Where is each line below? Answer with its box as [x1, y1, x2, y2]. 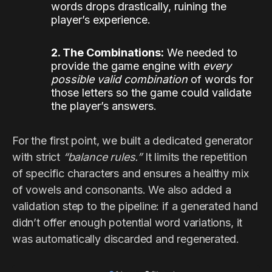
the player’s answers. [51, 99, 157, 112]
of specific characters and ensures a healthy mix [12, 166, 249, 180]
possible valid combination [51, 72, 188, 86]
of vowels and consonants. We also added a [12, 183, 231, 196]
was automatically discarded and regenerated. [12, 232, 240, 245]
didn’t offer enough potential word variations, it [12, 216, 243, 229]
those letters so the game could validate [51, 86, 251, 99]
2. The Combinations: [51, 46, 164, 59]
